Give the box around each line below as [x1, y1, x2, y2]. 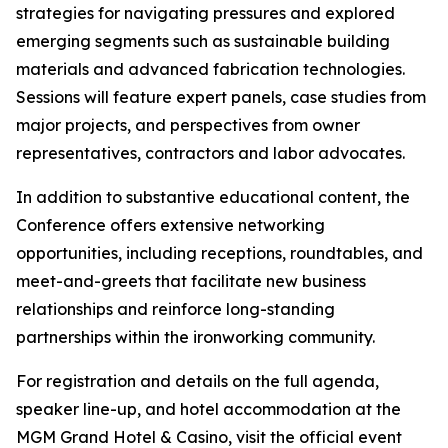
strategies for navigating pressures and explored [16, 3, 395, 23]
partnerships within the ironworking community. [16, 327, 375, 347]
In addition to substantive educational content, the [16, 187, 410, 207]
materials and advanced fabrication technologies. [16, 59, 405, 79]
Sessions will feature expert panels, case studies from [16, 87, 426, 107]
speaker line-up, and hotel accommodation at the [16, 399, 401, 419]
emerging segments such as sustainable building [16, 31, 390, 51]
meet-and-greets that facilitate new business [16, 271, 366, 291]
